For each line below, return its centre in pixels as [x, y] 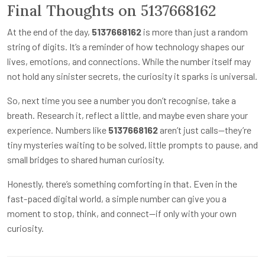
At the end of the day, [49, 31]
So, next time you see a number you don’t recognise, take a [122, 100]
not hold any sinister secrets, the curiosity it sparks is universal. [132, 76]
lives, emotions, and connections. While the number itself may [129, 61]
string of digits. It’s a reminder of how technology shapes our [126, 46]
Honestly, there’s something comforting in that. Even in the [122, 183]
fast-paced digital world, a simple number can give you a [117, 198]
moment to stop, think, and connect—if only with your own [122, 213]
